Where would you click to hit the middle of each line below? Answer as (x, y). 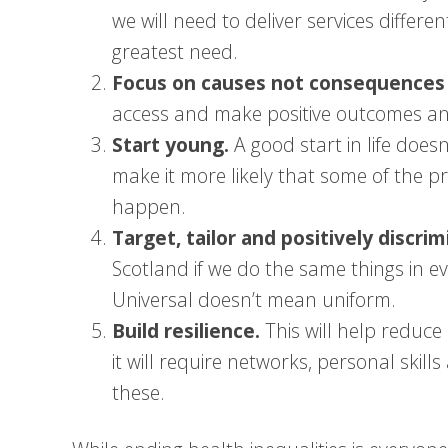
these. (138, 392)
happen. (149, 206)
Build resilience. (186, 330)
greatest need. (175, 51)
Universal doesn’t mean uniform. (254, 299)
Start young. (170, 144)
